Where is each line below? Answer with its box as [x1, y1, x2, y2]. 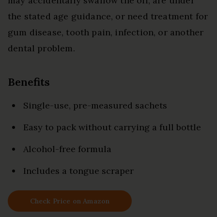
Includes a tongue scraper [23, 165, 134, 176]
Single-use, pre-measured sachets [23, 99, 167, 111]
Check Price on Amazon [30, 196, 110, 205]
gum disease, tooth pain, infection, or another [8, 26, 204, 38]
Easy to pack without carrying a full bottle [23, 121, 201, 133]
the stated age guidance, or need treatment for [8, 10, 208, 22]
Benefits [8, 75, 50, 89]
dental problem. [8, 42, 75, 54]
